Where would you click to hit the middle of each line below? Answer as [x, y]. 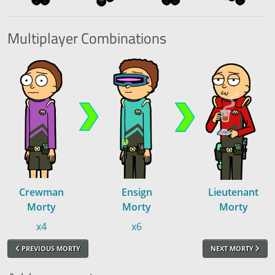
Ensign [137, 192]
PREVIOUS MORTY [50, 248]
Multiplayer [43, 38]
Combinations [122, 38]
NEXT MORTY [233, 248]
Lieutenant [233, 192]
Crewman [41, 192]
